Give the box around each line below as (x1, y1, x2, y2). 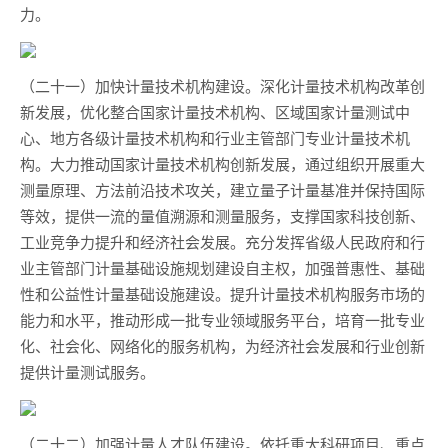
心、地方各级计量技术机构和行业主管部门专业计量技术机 (20, 127, 410, 148)
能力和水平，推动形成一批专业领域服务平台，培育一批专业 (20, 309, 425, 330)
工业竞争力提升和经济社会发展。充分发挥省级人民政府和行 (20, 231, 425, 252)
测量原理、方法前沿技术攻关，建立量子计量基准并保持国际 (20, 179, 425, 200)
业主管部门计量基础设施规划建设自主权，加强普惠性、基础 (20, 257, 425, 278)
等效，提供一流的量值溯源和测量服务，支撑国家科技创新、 (20, 205, 425, 226)
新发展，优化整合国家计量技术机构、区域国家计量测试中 (20, 101, 410, 122)
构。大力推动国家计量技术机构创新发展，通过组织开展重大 (20, 153, 425, 174)
